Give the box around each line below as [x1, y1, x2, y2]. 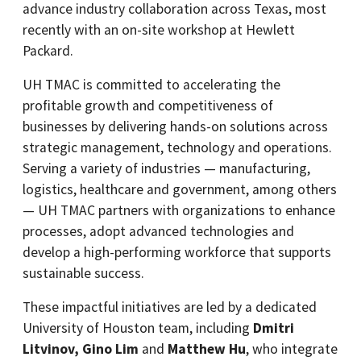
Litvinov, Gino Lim [23, 340, 139, 359]
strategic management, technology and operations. [23, 139, 332, 157]
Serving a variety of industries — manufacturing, [23, 160, 310, 178]
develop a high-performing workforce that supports [23, 243, 331, 262]
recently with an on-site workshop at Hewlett [23, 21, 295, 39]
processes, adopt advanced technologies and [23, 222, 294, 241]
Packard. [23, 42, 73, 60]
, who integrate [246, 340, 338, 359]
